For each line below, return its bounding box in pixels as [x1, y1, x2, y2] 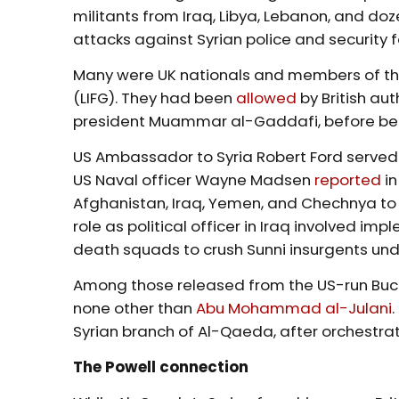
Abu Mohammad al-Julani [196, 297, 393, 319]
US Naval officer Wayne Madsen [73, 168, 315, 191]
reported [314, 168, 382, 191]
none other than [73, 297, 197, 319]
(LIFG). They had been [73, 86, 237, 109]
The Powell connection [73, 355, 253, 378]
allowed [236, 86, 297, 109]
